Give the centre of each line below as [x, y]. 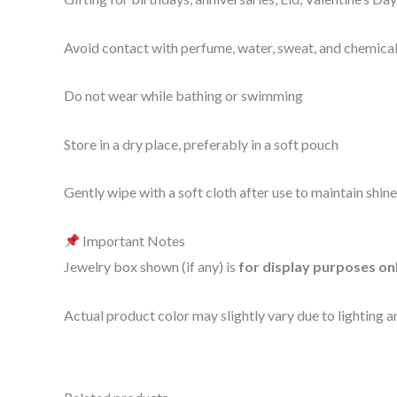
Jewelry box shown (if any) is [151, 267]
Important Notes [133, 241]
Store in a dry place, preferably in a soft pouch [201, 144]
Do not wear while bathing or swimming [183, 96]
